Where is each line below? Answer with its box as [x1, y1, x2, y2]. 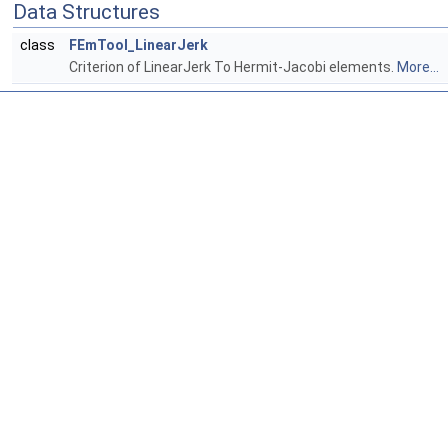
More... [397, 59, 439, 76]
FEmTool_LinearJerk [69, 37, 208, 54]
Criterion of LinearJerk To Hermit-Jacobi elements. [69, 59, 397, 76]
